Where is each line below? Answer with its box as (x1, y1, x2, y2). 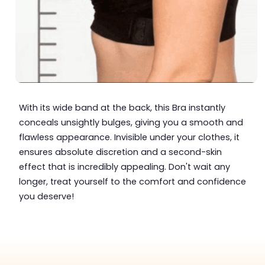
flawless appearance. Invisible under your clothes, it (18, 131, 240, 144)
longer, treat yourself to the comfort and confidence (18, 176, 246, 188)
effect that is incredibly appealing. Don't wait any (18, 161, 230, 173)
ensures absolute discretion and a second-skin (18, 146, 222, 159)
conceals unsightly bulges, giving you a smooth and (18, 117, 243, 129)
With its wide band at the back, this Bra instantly (18, 102, 225, 114)
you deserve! (18, 190, 74, 203)
